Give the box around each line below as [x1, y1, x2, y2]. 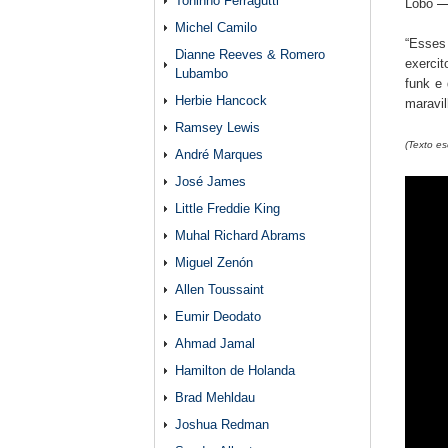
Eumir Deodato [175, 309, 261, 324]
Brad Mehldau [175, 390, 255, 405]
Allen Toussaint [175, 282, 264, 297]
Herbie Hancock [175, 93, 267, 108]
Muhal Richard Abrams [175, 228, 306, 243]
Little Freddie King [175, 201, 280, 216]
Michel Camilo [175, 20, 257, 35]
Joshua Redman [175, 417, 269, 432]
